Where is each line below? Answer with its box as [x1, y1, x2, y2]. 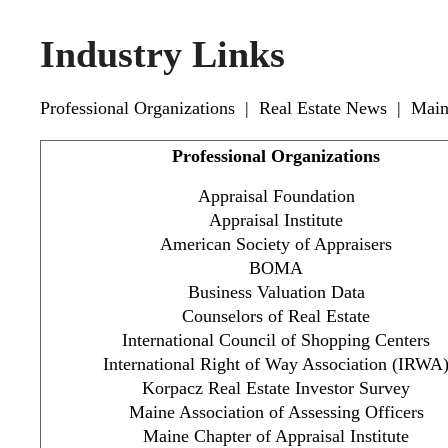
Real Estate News [259, 97, 387, 118]
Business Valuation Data [187, 281, 365, 302]
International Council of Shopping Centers [122, 329, 430, 350]
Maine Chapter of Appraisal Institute [143, 425, 409, 446]
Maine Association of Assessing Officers [128, 401, 424, 422]
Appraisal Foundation [197, 185, 355, 206]
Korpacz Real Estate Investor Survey [142, 377, 410, 398]
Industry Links [40, 32, 285, 75]
